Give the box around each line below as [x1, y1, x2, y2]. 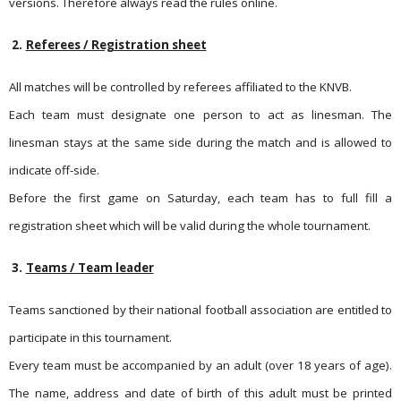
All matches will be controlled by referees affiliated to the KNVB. [9, 79, 352, 95]
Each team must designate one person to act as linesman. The [9, 107, 392, 123]
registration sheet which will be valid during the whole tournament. [9, 218, 371, 234]
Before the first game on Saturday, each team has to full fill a [9, 190, 392, 206]
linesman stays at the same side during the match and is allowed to [9, 134, 392, 150]
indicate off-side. [9, 162, 99, 178]
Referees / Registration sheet [25, 37, 207, 53]
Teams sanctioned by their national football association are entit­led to [9, 302, 392, 318]
